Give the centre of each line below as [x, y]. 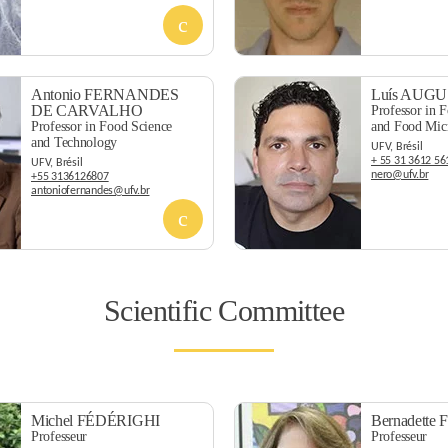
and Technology [74, 142]
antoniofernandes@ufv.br [90, 191]
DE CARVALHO [87, 110]
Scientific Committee [224, 310]
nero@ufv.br [400, 175]
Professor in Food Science [101, 126]
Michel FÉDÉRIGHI [95, 420]
